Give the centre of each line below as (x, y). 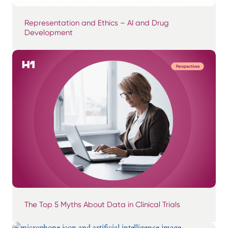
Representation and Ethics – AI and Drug (97, 23)
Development (49, 33)
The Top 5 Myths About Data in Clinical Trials (102, 205)
